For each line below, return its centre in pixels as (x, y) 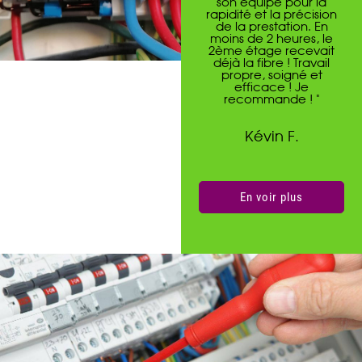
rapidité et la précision (271, 15)
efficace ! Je (271, 88)
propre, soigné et (271, 76)
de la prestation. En (271, 27)
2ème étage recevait (271, 51)
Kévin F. (271, 137)
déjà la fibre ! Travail (271, 63)
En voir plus (271, 197)
